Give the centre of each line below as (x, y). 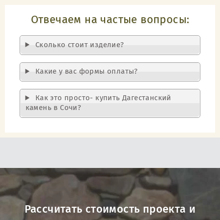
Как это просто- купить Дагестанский (102, 98)
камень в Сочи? (53, 108)
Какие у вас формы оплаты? (85, 72)
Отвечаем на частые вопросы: (110, 20)
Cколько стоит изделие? (79, 45)
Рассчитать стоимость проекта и (110, 209)
